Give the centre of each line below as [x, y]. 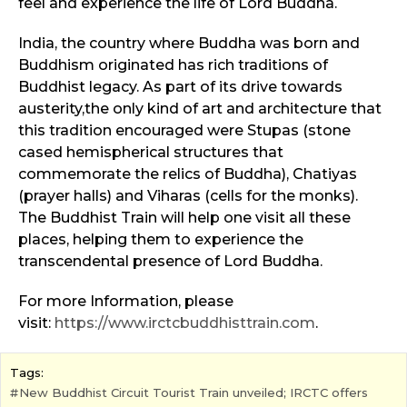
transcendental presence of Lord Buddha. [170, 262]
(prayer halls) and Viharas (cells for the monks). [188, 196]
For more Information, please [126, 302]
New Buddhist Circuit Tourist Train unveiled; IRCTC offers [194, 393]
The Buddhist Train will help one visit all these [184, 218]
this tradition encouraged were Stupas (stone [184, 131]
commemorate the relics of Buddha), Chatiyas [188, 174]
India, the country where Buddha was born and [189, 44]
